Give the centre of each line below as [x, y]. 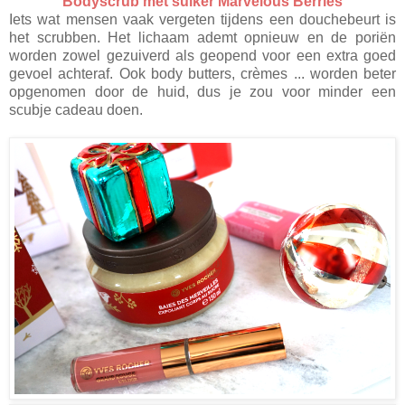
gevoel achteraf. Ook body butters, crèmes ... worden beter [202, 74]
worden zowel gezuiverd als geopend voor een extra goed [202, 56]
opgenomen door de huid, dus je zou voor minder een [202, 92]
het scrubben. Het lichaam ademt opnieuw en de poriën [202, 38]
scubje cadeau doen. [76, 110]
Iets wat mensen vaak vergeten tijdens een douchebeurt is [202, 20]
